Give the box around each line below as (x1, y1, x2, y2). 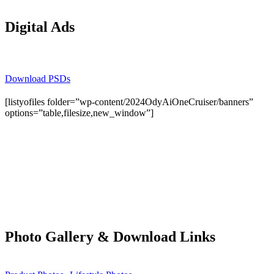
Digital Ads (5, 19, 75, 35)
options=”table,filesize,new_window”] (5, 108, 154, 119)
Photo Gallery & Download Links (5, 229, 215, 245)
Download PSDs (5, 73, 70, 84)
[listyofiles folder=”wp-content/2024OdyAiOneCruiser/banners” (5, 97, 253, 108)
